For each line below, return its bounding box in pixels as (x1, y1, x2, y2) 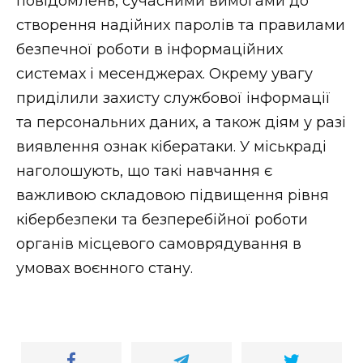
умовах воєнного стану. (16, 258, 193, 277)
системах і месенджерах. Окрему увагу (16, 64, 313, 83)
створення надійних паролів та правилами (16, 15, 345, 34)
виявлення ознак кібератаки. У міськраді (16, 137, 327, 156)
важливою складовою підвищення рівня (16, 186, 329, 204)
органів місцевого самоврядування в (16, 234, 301, 253)
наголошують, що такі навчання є (16, 161, 272, 180)
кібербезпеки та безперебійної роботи (16, 210, 308, 228)
